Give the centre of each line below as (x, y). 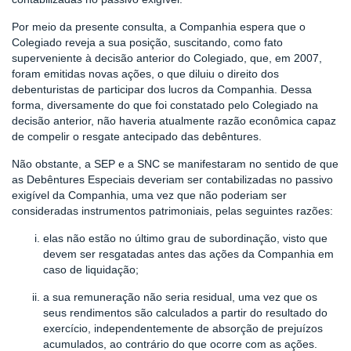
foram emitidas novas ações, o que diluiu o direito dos (145, 74)
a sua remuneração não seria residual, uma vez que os (180, 297)
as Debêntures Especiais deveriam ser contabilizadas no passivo (172, 179)
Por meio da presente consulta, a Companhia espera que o (159, 27)
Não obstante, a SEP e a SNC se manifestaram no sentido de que (175, 164)
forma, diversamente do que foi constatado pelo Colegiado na (165, 105)
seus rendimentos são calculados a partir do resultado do (185, 313)
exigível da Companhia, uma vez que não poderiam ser (149, 195)
